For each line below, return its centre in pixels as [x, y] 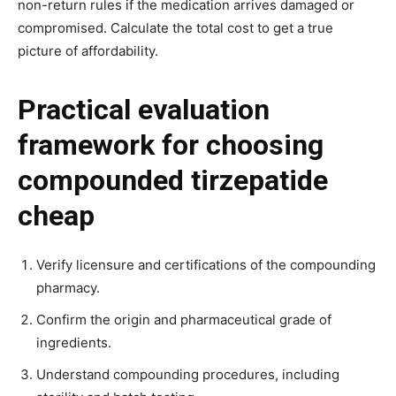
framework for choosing [171, 145]
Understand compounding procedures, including [188, 374]
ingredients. [74, 342]
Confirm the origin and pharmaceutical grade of [184, 319]
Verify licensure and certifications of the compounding [206, 264]
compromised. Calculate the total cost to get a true [175, 27]
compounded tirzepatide [173, 180]
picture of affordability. [88, 50]
